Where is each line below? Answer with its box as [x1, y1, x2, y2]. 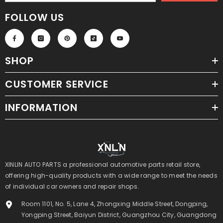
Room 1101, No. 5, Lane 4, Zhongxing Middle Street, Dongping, [21, 200, 208, 209]
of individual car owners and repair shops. [5, 182, 139, 191]
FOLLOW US [5, 10, 64, 25]
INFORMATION [5, 101, 78, 115]
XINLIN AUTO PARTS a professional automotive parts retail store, [5, 160, 201, 169]
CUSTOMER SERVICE [5, 77, 109, 92]
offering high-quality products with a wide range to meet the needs [5, 171, 218, 180]
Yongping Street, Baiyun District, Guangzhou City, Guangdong [21, 211, 217, 220]
